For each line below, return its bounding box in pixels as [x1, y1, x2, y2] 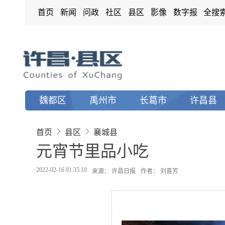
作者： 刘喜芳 [141, 168, 178, 175]
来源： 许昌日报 [92, 168, 136, 175]
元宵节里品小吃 [36, 142, 149, 160]
